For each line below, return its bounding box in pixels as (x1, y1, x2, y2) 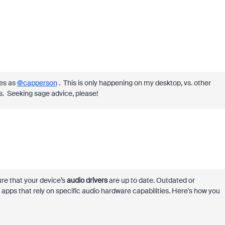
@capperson (17, 78, 57, 87)
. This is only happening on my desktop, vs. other (57, 78, 211, 87)
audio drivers (66, 176, 107, 185)
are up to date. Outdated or (107, 176, 195, 185)
